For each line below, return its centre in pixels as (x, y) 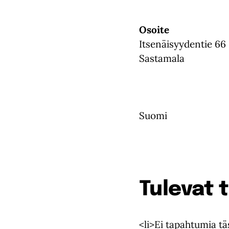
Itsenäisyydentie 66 (182, 44)
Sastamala (162, 58)
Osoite (154, 30)
